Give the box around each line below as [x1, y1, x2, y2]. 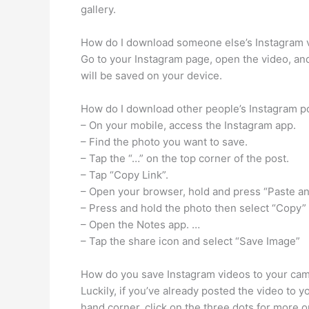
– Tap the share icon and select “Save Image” [81, 235, 300, 248]
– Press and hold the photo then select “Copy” [81, 201, 306, 215]
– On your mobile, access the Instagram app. [81, 119, 296, 132]
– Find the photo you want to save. [81, 135, 248, 148]
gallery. [81, 3, 116, 16]
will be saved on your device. [81, 69, 222, 82]
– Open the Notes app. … [81, 218, 200, 231]
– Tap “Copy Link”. [81, 168, 168, 181]
